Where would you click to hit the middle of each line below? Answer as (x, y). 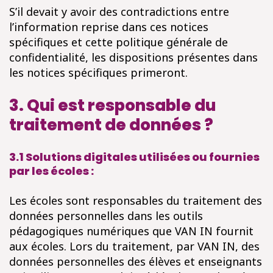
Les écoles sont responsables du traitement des (136, 200)
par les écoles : (51, 171)
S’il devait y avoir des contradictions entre (119, 12)
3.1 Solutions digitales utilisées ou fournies (134, 157)
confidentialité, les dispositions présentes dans (133, 57)
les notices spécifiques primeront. (98, 73)
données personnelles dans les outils (106, 216)
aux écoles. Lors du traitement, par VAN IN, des (134, 246)
